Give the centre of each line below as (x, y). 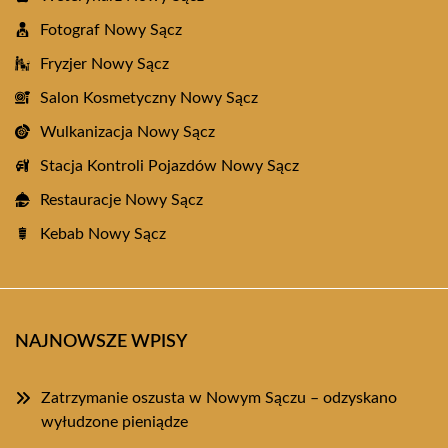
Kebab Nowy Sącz (103, 234)
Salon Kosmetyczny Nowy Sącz (149, 98)
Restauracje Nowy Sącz (121, 200)
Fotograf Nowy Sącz (111, 30)
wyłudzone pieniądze (114, 422)
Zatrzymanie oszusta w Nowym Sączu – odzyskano (219, 398)
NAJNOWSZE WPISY (101, 342)
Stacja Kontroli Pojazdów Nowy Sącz (169, 166)
